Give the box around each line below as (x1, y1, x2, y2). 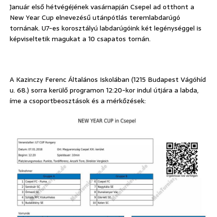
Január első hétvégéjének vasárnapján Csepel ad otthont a (10, 1, 194, 13)
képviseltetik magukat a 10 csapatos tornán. (10, 33, 151, 45)
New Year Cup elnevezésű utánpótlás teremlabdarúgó (10, 12, 180, 23)
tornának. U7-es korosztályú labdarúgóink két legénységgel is (10, 23, 201, 34)
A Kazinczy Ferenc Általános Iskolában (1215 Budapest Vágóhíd (10, 74, 206, 85)
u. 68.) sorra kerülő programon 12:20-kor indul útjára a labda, (10, 85, 199, 96)
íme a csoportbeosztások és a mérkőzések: (10, 95, 146, 107)
